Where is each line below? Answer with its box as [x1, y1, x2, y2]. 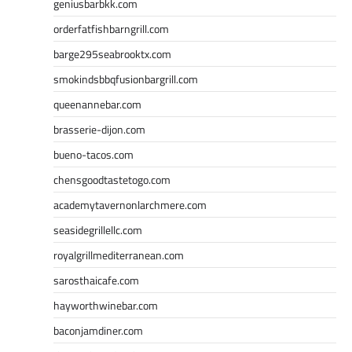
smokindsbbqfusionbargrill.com [53, 70, 198, 87]
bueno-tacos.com [53, 145, 134, 163]
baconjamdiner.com [53, 321, 143, 339]
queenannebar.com [53, 95, 141, 112]
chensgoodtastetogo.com [53, 170, 170, 188]
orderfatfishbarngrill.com [53, 20, 169, 37]
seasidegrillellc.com [53, 221, 142, 238]
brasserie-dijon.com [53, 120, 145, 137]
